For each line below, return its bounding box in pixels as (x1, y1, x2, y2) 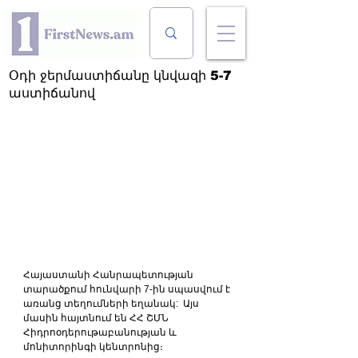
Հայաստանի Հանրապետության (23, 268, 196, 280)
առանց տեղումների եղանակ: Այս (23, 297, 201, 309)
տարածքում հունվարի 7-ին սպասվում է (23, 283, 233, 295)
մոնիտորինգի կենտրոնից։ (23, 340, 163, 352)
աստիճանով (9, 86, 95, 100)
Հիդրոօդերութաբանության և (23, 326, 179, 338)
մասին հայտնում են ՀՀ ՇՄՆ (23, 312, 171, 324)
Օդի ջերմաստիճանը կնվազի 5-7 (9, 69, 232, 82)
